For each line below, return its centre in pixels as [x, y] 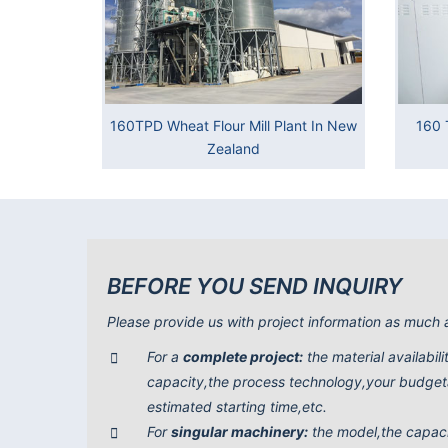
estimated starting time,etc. [237, 407]
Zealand [233, 148]
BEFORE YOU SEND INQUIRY [255, 286]
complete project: [243, 357]
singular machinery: [239, 432]
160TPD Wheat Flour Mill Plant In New [233, 125]
